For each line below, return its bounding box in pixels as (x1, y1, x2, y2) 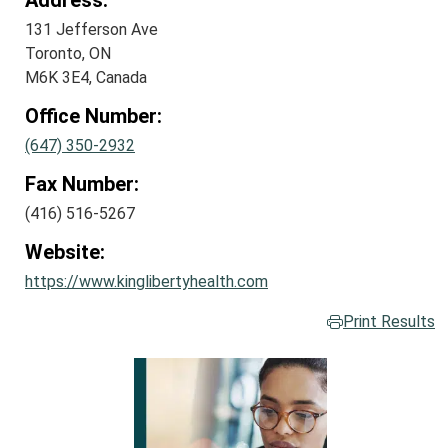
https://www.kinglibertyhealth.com (25, 272, 268, 292)
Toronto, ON (25, 44, 111, 64)
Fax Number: (25, 172, 139, 197)
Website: (25, 240, 105, 265)
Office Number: (25, 104, 162, 129)
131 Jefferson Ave (25, 20, 158, 40)
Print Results (343, 312, 435, 332)
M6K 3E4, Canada (25, 68, 147, 88)
